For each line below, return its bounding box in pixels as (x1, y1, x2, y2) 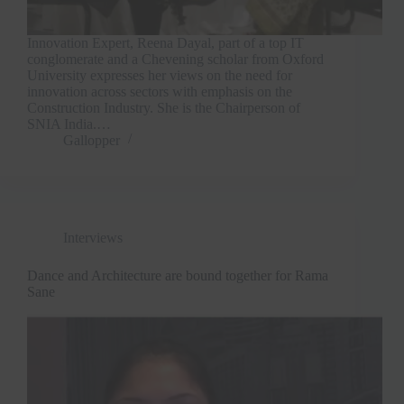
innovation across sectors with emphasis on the (27, 83, 292, 99)
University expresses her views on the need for (27, 67, 292, 83)
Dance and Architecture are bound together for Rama (27, 267, 328, 283)
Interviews (63, 229, 123, 245)
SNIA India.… (27, 115, 111, 132)
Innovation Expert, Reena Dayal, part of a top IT (27, 34, 304, 50)
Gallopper (63, 132, 120, 148)
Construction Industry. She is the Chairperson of (27, 99, 300, 115)
